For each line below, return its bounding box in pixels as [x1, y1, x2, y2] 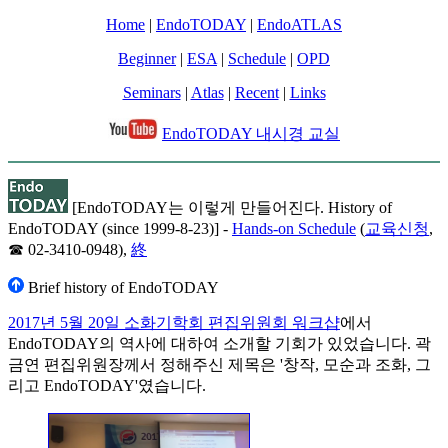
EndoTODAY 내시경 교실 [162, 125, 340, 143]
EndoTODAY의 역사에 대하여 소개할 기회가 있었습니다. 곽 [8, 335, 431, 353]
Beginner [118, 50, 176, 67]
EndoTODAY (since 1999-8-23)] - [8, 220, 232, 238]
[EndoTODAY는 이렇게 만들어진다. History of [68, 199, 392, 217]
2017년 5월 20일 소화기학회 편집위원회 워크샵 [8, 314, 340, 332]
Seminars [122, 84, 181, 101]
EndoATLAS [257, 16, 342, 33]
